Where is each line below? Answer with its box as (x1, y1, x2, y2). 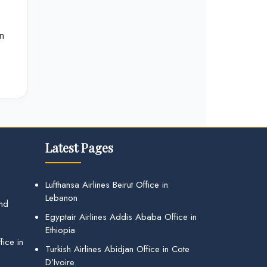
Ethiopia (45, 223, 75, 237)
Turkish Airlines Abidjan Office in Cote (45, 243, 190, 256)
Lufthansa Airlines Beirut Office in (45, 178, 168, 191)
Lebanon (45, 191, 77, 204)
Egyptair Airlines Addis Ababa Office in (45, 210, 197, 223)
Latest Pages (45, 139, 113, 156)
